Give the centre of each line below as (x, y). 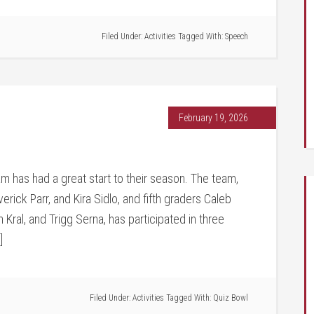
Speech (237, 36)
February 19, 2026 (213, 118)
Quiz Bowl (231, 298)
